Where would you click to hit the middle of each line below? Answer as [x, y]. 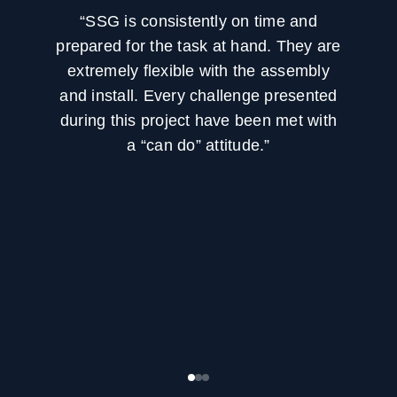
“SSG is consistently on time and [198, 21]
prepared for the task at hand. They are [198, 46]
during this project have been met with [198, 120]
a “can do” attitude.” [198, 145]
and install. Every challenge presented [198, 95]
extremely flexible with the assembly [198, 70]
